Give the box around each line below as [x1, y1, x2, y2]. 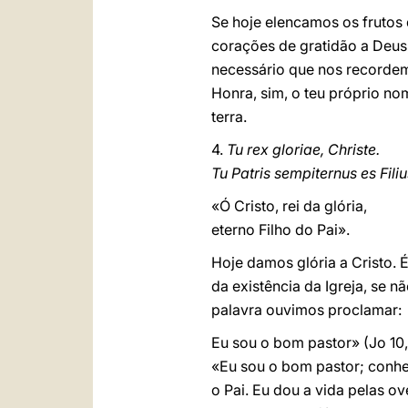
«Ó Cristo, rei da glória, [211, 197, 367, 215]
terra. [211, 107, 250, 126]
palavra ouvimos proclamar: [211, 301, 405, 319]
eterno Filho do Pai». [211, 220, 350, 239]
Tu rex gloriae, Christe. [227, 140, 380, 158]
